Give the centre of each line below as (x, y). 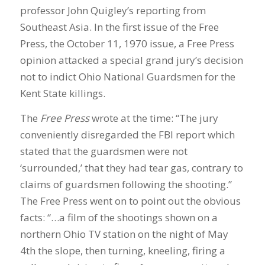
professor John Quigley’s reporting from (113, 10)
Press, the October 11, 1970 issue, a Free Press (127, 43)
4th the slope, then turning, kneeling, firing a (122, 251)
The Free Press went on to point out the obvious (130, 201)
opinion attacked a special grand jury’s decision (131, 60)
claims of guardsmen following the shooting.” (126, 185)
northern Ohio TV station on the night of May (124, 234)
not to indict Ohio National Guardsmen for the (127, 76)
